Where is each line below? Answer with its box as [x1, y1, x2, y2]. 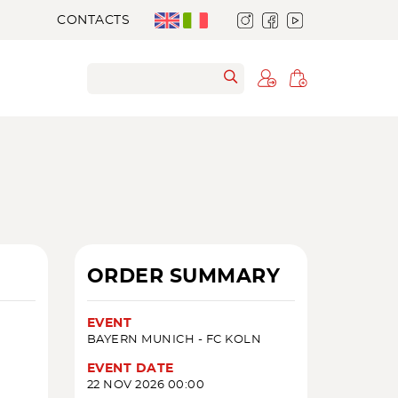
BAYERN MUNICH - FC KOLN [86, 334, 261, 346]
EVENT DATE [86, 362, 174, 375]
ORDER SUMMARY [86, 267, 280, 286]
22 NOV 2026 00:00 [86, 379, 204, 391]
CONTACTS [57, 13, 131, 27]
